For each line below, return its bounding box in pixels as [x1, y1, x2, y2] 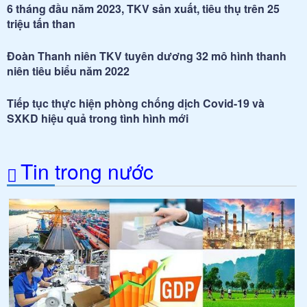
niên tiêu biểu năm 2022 [7, 62, 130, 79]
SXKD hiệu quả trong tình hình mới [7, 110, 188, 126]
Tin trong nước [21, 156, 153, 186]
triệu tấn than [7, 15, 75, 32]
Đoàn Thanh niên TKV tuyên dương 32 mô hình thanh [7, 47, 286, 64]
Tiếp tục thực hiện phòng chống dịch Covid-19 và [7, 95, 265, 111]
